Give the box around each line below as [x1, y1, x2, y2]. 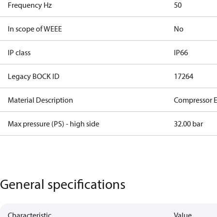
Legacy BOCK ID [8, 71, 60, 81]
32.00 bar [174, 119, 203, 128]
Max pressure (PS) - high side [8, 119, 99, 128]
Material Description [8, 95, 73, 105]
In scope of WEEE [8, 24, 62, 33]
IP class [8, 47, 31, 57]
